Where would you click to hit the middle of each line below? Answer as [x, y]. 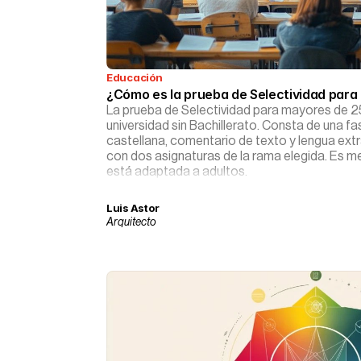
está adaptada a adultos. [177, 172]
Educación [135, 77]
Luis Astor [133, 208]
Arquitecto [131, 222]
